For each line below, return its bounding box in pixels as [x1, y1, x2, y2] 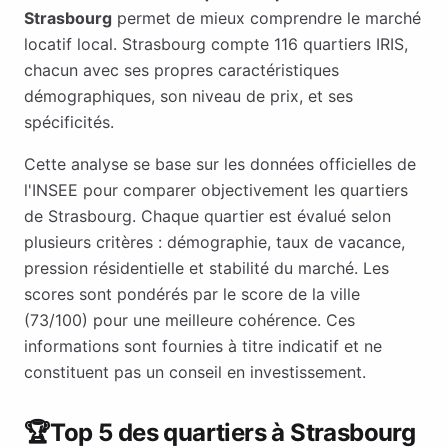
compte [206, 34, 274, 54]
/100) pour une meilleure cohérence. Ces [49, 310, 355, 330]
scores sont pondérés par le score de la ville [24, 284, 360, 304]
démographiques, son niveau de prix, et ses [24, 86, 353, 106]
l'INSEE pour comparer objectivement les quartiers [24, 180, 408, 200]
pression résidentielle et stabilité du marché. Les [24, 258, 389, 278]
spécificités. [24, 112, 114, 132]
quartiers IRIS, [298, 34, 408, 54]
